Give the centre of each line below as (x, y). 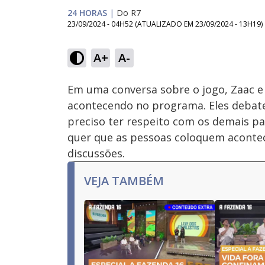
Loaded (130, 42)
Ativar (125, 64)
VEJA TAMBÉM (124, 181)
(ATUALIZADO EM (165, 24)
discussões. (96, 153)
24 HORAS (87, 13)
